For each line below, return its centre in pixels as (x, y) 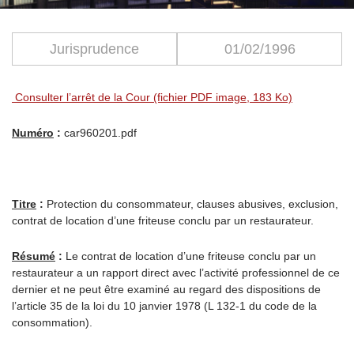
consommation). (52, 322)
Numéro (33, 133)
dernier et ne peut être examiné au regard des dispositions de (166, 289)
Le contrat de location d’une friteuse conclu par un (189, 256)
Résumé (34, 256)
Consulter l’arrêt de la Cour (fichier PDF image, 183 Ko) (152, 97)
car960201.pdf (99, 133)
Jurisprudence (94, 49)
